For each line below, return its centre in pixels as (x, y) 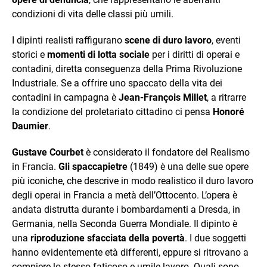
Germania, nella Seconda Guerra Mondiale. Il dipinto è (125, 224)
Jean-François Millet (163, 98)
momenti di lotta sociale (98, 55)
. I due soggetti (215, 238)
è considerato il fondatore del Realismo (167, 153)
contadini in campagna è (65, 98)
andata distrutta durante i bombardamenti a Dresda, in (126, 210)
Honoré (229, 112)
